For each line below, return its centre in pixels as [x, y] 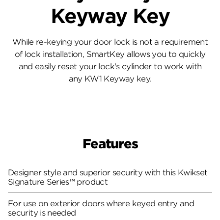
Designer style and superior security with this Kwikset [108, 172]
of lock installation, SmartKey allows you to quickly [110, 55]
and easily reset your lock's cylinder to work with [110, 67]
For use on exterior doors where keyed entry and [101, 203]
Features [110, 144]
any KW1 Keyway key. [110, 79]
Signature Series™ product [58, 182]
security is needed [42, 213]
